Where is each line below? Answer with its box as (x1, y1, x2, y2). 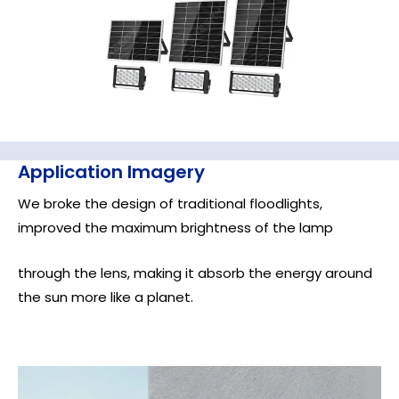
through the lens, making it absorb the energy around (18, 263, 372, 282)
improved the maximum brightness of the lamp (18, 217, 333, 237)
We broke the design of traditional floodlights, (18, 193, 322, 213)
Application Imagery (18, 159, 205, 184)
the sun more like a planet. (18, 287, 193, 306)
